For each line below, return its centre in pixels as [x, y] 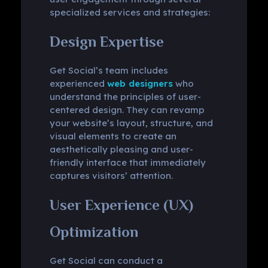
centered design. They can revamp [127, 109]
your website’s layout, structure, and [131, 123]
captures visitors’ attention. [111, 175]
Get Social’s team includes [109, 70]
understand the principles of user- [125, 96]
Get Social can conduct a [106, 261]
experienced [78, 83]
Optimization [94, 232]
